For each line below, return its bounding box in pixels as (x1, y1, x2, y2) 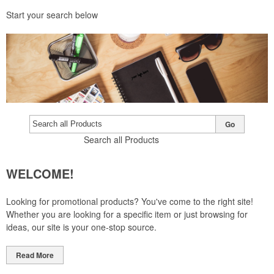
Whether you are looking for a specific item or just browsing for (6, 207, 248, 220)
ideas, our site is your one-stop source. (6, 220, 157, 233)
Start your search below (6, 9, 98, 21)
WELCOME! (6, 164, 74, 182)
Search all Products (83, 133, 159, 146)
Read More (16, 249, 54, 261)
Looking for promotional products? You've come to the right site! (6, 194, 253, 207)
